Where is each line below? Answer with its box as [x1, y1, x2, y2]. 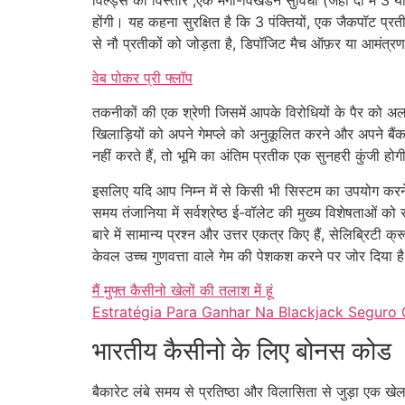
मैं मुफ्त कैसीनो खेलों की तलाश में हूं [92, 281, 273, 300]
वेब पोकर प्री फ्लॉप [92, 68, 193, 87]
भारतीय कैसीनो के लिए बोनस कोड [92, 334, 391, 366]
